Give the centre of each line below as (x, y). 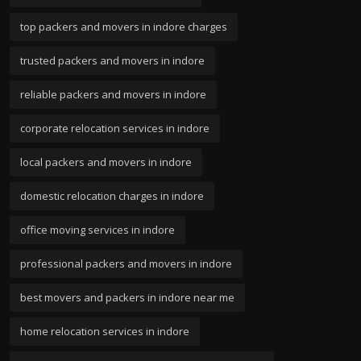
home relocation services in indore (105, 331)
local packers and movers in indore (106, 162)
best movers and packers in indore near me (127, 297)
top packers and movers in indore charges (124, 26)
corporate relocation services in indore (115, 128)
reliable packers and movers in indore (113, 94)
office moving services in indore (98, 229)
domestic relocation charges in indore (112, 195)
